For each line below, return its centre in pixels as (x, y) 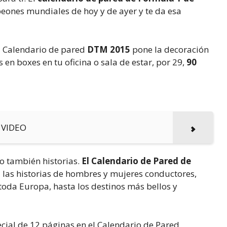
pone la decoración (171, 49)
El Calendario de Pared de (136, 161)
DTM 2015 (110, 49)
